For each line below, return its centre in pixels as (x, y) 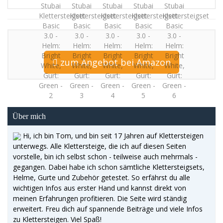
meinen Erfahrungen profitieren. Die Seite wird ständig (100, 198)
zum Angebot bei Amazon (114, 62)
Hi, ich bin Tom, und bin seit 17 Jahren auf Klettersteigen (112, 136)
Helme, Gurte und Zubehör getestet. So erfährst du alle (102, 177)
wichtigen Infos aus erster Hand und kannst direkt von (100, 188)
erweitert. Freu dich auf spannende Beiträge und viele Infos (108, 209)
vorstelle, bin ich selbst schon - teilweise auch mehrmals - (105, 157)
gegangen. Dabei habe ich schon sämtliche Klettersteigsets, (109, 167)
